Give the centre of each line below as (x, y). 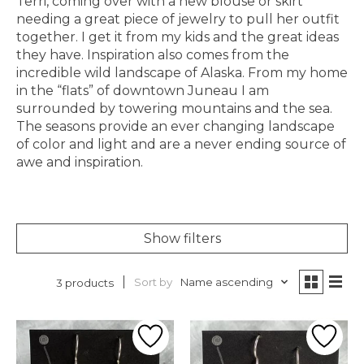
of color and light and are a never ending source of (181, 144)
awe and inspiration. (80, 162)
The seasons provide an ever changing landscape (175, 126)
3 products (85, 282)
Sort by (153, 282)
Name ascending (227, 282)
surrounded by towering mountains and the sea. (174, 108)
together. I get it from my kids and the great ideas (178, 37)
